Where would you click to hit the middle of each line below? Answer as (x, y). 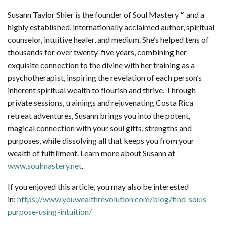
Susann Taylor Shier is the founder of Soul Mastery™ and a (106, 15)
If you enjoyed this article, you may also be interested (98, 187)
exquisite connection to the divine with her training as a (101, 65)
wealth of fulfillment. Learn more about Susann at (91, 153)
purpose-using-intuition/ (50, 212)
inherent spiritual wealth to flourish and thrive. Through (102, 90)
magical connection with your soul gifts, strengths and (100, 128)
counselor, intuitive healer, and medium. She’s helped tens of (108, 40)
